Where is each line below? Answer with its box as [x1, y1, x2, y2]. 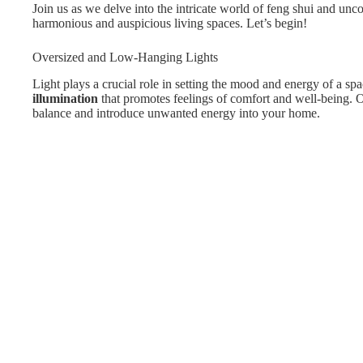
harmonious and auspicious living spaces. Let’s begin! [32, 16, 307, 30]
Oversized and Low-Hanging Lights [32, 50, 218, 64]
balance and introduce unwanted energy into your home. [32, 105, 320, 120]
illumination [32, 91, 98, 105]
